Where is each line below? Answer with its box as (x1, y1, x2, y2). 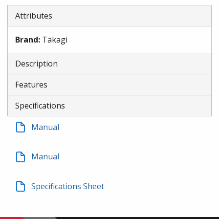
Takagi (42, 34, 67, 45)
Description (15, 58, 58, 69)
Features (15, 79, 47, 90)
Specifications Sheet (31, 180, 104, 192)
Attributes (15, 10, 52, 21)
